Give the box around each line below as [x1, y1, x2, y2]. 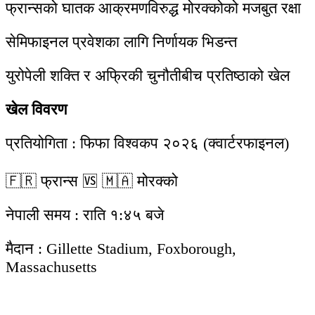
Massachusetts [6, 258, 97, 276]
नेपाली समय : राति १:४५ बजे [6, 206, 164, 224]
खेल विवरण [6, 101, 67, 119]
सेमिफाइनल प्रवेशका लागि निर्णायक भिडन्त [6, 33, 237, 51]
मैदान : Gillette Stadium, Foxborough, [6, 240, 236, 258]
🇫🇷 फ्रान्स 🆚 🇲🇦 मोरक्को [6, 172, 178, 191]
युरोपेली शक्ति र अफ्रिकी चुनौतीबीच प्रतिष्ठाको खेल [6, 67, 290, 85]
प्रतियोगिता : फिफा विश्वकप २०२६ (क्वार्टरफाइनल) [6, 134, 289, 153]
